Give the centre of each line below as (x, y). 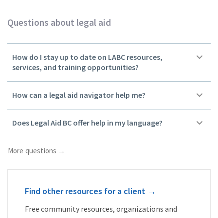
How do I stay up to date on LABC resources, (87, 57)
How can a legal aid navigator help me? (79, 95)
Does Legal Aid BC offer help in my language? (87, 122)
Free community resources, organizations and (101, 209)
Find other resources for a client (85, 191)
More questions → (37, 150)
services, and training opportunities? (75, 67)
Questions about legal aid (59, 22)
